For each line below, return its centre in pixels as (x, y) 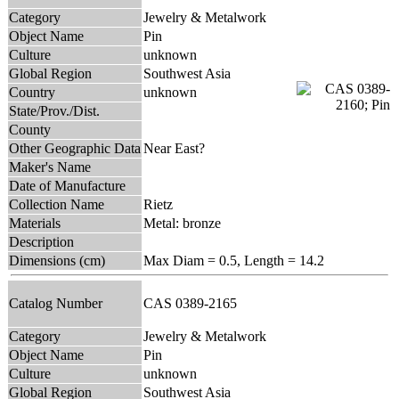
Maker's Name (50, 167)
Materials (35, 223)
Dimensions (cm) (57, 260)
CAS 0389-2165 (194, 303)
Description (41, 241)
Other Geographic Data (75, 148)
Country (32, 92)
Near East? (174, 148)
